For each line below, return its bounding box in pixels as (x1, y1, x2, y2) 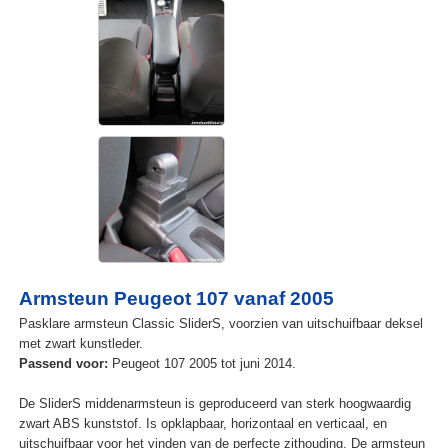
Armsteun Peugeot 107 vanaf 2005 (18, 288, 334, 310)
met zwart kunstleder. (18, 336, 143, 352)
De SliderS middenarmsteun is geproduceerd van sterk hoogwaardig (18, 396, 411, 412)
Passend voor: (18, 356, 108, 372)
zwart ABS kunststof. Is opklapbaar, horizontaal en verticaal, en (18, 416, 387, 432)
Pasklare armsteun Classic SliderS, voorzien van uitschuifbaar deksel (18, 316, 423, 332)
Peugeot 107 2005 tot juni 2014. (107, 356, 296, 372)
